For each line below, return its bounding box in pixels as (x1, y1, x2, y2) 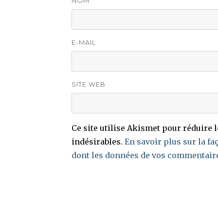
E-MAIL (72, 38, 96, 46)
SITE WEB (72, 80, 106, 88)
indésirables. (72, 136, 125, 146)
